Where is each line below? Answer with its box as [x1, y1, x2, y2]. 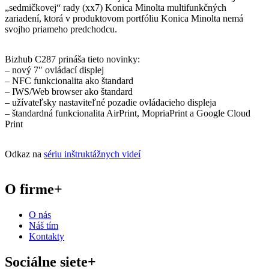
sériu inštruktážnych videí [44, 149, 141, 160]
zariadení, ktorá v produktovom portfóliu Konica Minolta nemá [5, 13, 243, 24]
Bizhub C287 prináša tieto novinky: [5, 54, 140, 65]
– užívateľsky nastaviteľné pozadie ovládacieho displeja [5, 97, 216, 108]
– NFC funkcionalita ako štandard [5, 76, 133, 86]
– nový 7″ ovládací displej [5, 65, 104, 76]
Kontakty [29, 231, 64, 241]
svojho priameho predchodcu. [5, 24, 117, 35]
